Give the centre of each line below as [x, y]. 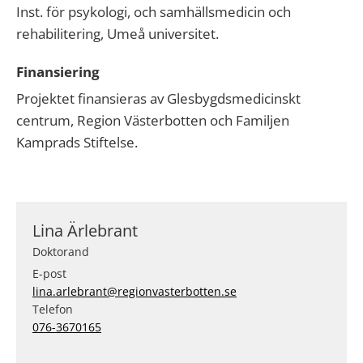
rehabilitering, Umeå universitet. [117, 34]
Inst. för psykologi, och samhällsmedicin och [154, 12]
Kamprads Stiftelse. [77, 143]
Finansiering [58, 72]
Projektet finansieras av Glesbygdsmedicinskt [158, 99]
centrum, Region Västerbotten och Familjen [153, 121]
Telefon [53, 310]
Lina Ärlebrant [85, 231]
